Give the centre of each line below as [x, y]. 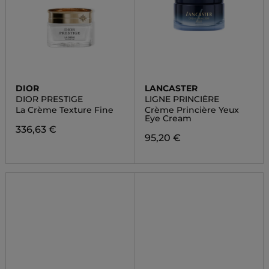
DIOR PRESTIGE [49, 99]
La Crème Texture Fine [64, 110]
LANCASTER [171, 88]
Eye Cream [168, 118]
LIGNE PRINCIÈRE [182, 99]
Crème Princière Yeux [192, 110]
